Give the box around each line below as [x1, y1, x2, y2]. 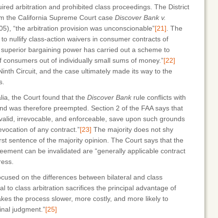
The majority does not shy [91, 126, 173, 133]
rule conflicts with [131, 93, 186, 101]
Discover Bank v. [115, 14, 166, 21]
